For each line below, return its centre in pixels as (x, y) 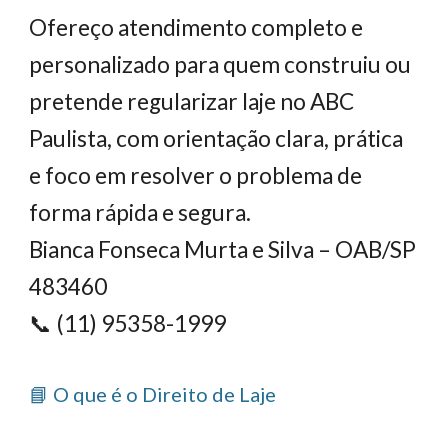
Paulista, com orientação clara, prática (216, 138)
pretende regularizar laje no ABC (192, 101)
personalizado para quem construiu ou (220, 64)
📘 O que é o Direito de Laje (153, 394)
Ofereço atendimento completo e (196, 27)
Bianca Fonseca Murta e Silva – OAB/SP (223, 249)
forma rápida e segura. (140, 212)
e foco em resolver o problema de (196, 175)
